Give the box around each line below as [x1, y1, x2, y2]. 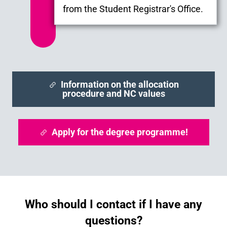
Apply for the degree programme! [51, 126, 188, 137]
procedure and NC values [62, 88, 165, 99]
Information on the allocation [60, 79, 179, 90]
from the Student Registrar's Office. [63, 3, 203, 14]
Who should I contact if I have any [25, 197, 202, 212]
